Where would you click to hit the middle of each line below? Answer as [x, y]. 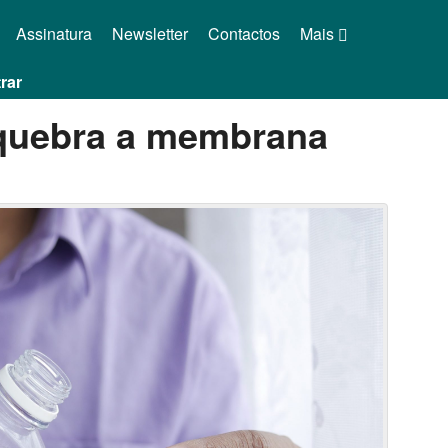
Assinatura [53, 33]
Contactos [243, 33]
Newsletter [149, 33]
